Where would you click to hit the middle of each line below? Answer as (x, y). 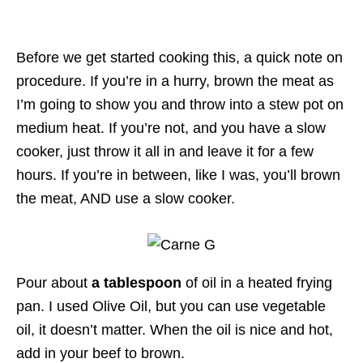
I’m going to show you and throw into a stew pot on (180, 105)
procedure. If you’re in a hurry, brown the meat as (175, 81)
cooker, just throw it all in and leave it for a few (165, 152)
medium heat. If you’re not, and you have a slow (171, 128)
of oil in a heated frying (257, 283)
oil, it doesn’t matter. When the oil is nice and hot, (175, 330)
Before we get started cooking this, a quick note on (179, 58)
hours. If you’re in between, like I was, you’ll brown (178, 175)
